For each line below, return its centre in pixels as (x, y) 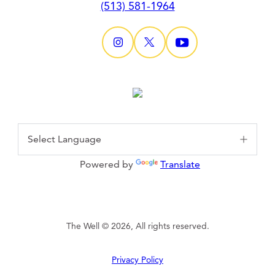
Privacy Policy (137, 259)
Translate (180, 164)
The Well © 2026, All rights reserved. (137, 226)
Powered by (105, 164)
